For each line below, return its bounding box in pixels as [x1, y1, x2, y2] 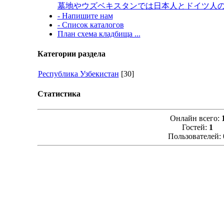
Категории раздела [37, 49, 105, 58]
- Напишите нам [57, 11, 113, 20]
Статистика [37, 89, 80, 98]
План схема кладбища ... [57, 29, 140, 38]
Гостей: [182, 123, 209, 132]
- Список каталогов [57, 20, 124, 29]
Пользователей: [168, 132, 223, 141]
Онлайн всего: [169, 114, 221, 123]
